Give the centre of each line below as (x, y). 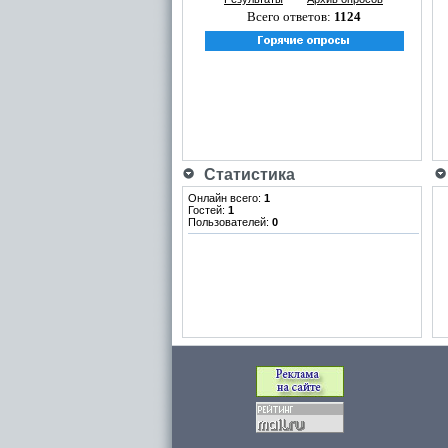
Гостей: (208, 210)
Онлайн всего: (226, 198)
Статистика (245, 174)
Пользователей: (230, 222)
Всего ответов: (290, 16)
